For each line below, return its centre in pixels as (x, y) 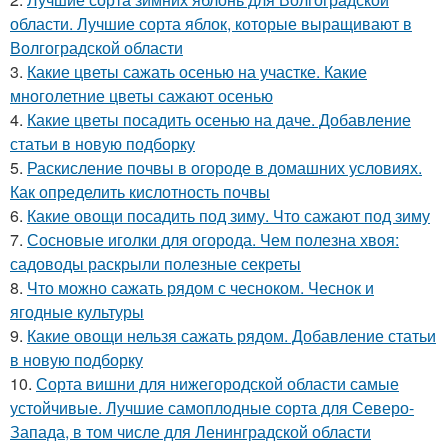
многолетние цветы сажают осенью (141, 95)
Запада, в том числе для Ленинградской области (190, 431)
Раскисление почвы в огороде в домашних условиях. (224, 167)
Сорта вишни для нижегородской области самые (217, 383)
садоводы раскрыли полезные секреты (155, 263)
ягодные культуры (77, 311)
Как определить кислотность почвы (140, 191)
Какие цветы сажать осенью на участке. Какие (197, 71)
